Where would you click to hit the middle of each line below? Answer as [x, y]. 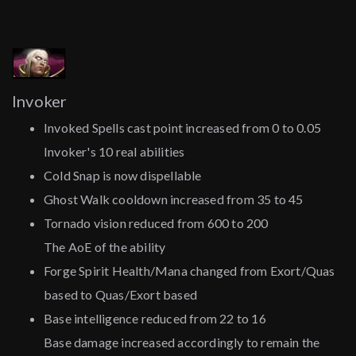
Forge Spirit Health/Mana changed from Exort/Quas [190, 271]
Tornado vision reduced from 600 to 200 [156, 223]
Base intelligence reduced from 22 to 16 [155, 319]
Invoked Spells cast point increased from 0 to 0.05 [182, 128]
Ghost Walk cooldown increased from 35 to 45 [174, 199]
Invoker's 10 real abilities [114, 152]
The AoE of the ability [105, 247]
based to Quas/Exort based [120, 295]
